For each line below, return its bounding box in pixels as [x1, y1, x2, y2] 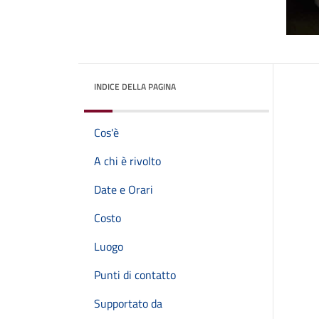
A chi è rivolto [94, 152, 161, 169]
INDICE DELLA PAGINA [94, 80, 176, 93]
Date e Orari [94, 181, 153, 198]
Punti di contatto [94, 266, 176, 283]
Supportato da [94, 295, 162, 312]
